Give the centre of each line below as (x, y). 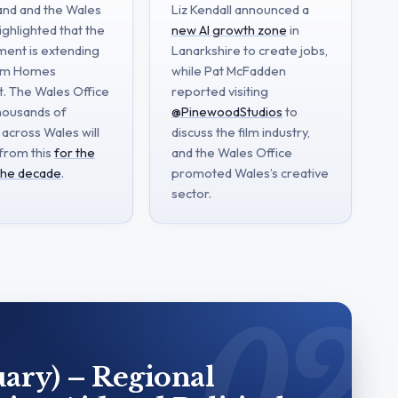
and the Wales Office (232, 152)
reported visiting (220, 91)
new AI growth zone (229, 29)
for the (75, 152)
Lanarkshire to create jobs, (250, 50)
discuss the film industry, (241, 131)
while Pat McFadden (229, 70)
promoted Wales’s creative (250, 172)
